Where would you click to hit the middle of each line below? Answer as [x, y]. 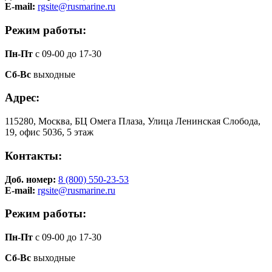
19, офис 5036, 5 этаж [49, 132]
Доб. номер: [32, 179]
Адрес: [22, 98]
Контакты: [33, 155]
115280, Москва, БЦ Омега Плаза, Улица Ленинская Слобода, [133, 121]
